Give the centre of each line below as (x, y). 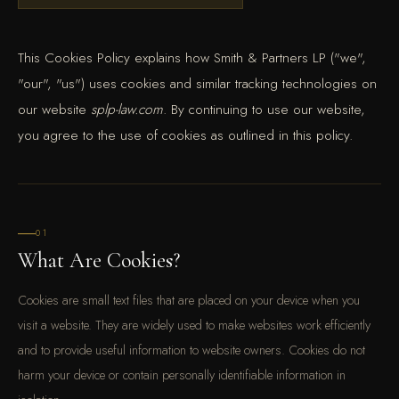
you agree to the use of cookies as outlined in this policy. (185, 135)
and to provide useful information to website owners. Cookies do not (191, 350)
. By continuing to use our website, (264, 109)
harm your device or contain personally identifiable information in (182, 375)
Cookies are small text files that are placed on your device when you (189, 300)
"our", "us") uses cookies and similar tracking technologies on (197, 83)
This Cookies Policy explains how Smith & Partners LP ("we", (192, 57)
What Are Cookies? (99, 261)
